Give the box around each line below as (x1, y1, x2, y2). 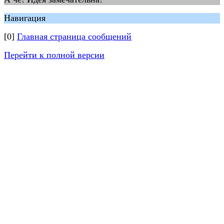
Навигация (4, 13, 45, 23)
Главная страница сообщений (17, 31, 131, 41)
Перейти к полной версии (4, 50, 104, 60)
